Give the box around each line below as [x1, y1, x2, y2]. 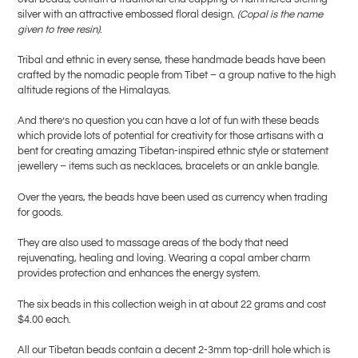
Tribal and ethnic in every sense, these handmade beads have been [18, 54, 325, 66]
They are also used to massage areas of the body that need [18, 237, 288, 249]
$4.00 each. [18, 313, 71, 325]
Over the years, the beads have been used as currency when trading [18, 191, 328, 203]
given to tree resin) [18, 23, 100, 35]
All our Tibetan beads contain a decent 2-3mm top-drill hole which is [18, 344, 330, 356]
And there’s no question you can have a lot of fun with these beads [18, 115, 319, 127]
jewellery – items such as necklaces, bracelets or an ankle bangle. [18, 161, 320, 173]
